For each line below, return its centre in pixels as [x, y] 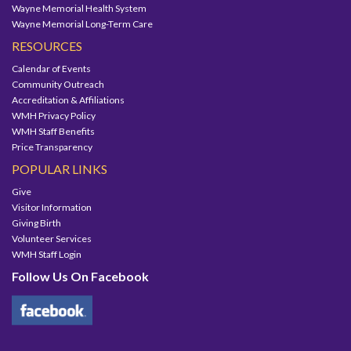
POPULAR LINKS [60, 168]
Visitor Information [52, 207]
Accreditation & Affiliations [68, 100]
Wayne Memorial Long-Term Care [82, 24]
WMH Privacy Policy [54, 115]
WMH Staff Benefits [53, 131]
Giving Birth [36, 223]
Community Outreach [58, 84]
